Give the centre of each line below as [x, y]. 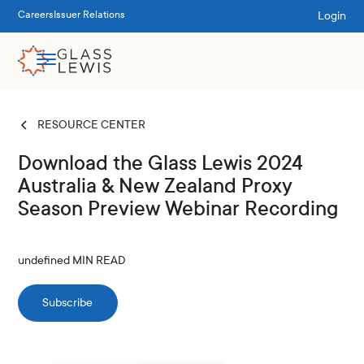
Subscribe [68, 303]
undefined [44, 260]
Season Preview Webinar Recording [178, 209]
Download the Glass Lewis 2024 [161, 163]
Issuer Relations [90, 15]
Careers [36, 15]
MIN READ [98, 260]
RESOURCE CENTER [92, 125]
